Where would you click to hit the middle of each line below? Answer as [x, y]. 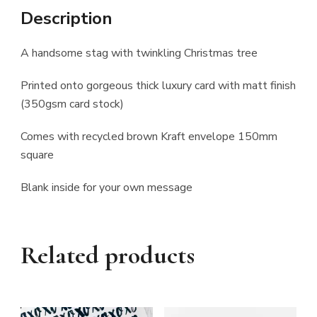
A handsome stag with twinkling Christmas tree [139, 53]
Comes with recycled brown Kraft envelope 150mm [149, 136]
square [37, 155]
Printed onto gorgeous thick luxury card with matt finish [158, 85]
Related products [108, 255]
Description [67, 18]
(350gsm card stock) [72, 104]
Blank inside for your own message [106, 187]
